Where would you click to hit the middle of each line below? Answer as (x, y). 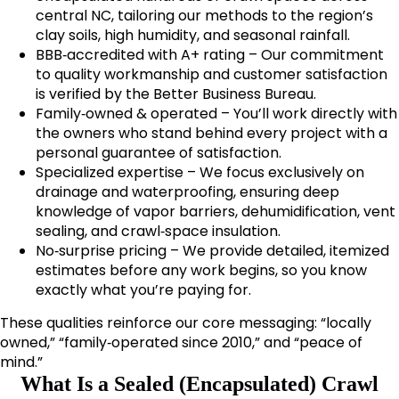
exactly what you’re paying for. (143, 289)
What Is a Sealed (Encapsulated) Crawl (199, 383)
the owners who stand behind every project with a (212, 133)
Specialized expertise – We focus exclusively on (200, 172)
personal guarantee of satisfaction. (159, 152)
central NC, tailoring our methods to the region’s (204, 15)
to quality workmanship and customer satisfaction (212, 74)
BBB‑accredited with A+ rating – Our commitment (210, 54)
